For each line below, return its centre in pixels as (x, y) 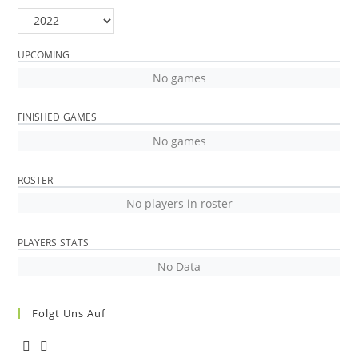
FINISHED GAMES (58, 117)
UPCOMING (44, 54)
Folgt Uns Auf (69, 313)
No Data (179, 266)
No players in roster (179, 203)
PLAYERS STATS (54, 243)
